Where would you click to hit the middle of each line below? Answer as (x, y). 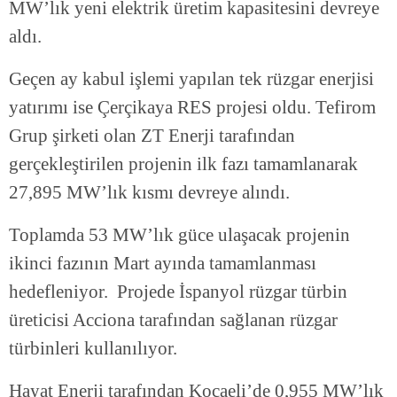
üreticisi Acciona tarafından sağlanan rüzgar (173, 320)
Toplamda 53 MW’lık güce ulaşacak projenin (179, 235)
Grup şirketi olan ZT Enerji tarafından (152, 136)
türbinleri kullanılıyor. (93, 349)
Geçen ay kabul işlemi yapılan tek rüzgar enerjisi (191, 79)
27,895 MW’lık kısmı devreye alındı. (149, 193)
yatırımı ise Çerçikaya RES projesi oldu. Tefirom (192, 108)
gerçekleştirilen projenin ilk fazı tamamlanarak (183, 164)
